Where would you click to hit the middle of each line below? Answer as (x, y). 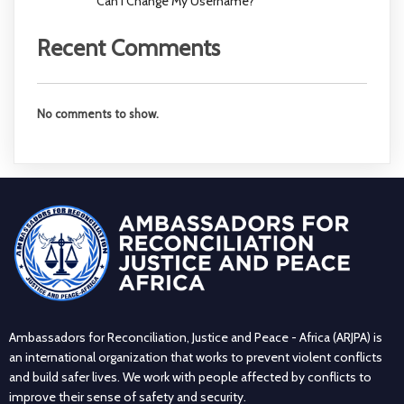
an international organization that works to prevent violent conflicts (196, 357)
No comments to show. (98, 114)
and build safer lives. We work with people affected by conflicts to (190, 376)
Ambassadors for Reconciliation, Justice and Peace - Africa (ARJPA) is (196, 337)
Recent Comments (129, 47)
